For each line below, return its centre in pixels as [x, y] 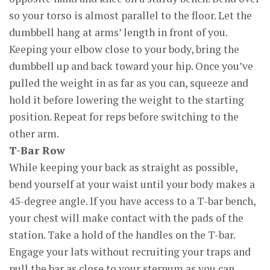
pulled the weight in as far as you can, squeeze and [129, 83]
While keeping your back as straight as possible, [123, 167]
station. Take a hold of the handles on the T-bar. [122, 235]
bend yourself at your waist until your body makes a [132, 184]
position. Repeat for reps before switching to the [124, 117]
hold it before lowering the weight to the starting [127, 100]
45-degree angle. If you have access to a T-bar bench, [132, 201]
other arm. [34, 133]
